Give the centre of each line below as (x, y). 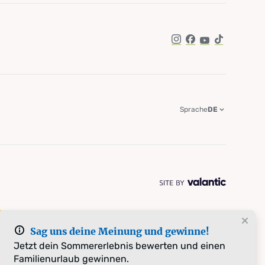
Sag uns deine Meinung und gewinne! (120, 231)
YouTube (223, 44)
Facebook (211, 44)
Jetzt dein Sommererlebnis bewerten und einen (119, 246)
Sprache (194, 109)
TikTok (231, 44)
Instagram (198, 44)
